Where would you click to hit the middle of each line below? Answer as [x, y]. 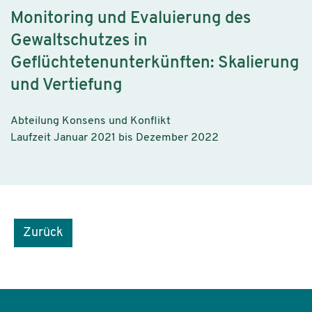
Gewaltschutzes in [79, 41]
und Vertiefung [66, 86]
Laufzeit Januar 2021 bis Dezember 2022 [115, 138]
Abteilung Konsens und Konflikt [91, 121]
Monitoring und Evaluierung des [131, 19]
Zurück [43, 233]
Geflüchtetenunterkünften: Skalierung [155, 64]
